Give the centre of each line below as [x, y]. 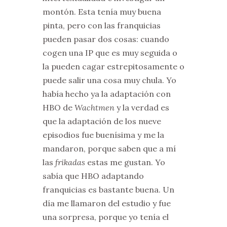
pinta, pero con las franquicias [102, 26]
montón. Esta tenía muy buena [102, 12]
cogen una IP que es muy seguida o [110, 53]
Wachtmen [94, 108]
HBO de [59, 108]
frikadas [70, 162]
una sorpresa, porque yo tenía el [106, 217]
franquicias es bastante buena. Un [108, 190]
